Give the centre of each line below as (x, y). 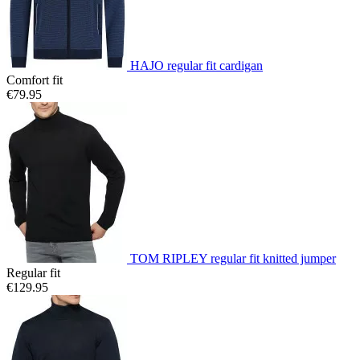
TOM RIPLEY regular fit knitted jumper (233, 259)
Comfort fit (35, 80)
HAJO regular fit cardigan (196, 66)
